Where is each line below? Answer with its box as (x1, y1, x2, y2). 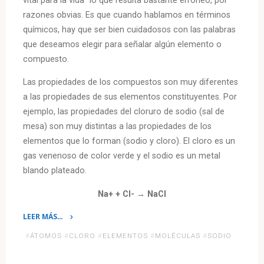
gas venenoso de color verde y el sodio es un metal (23, 151, 221, 161)
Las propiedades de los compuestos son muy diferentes (23, 77, 239, 88)
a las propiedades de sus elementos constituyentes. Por (23, 92, 237, 103)
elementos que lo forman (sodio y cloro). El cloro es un (23, 136, 236, 147)
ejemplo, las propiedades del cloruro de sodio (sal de (23, 107, 225, 117)
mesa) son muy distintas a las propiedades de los (23, 121, 212, 132)
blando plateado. (23, 166, 87, 176)
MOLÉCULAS (155, 232, 201, 240)
